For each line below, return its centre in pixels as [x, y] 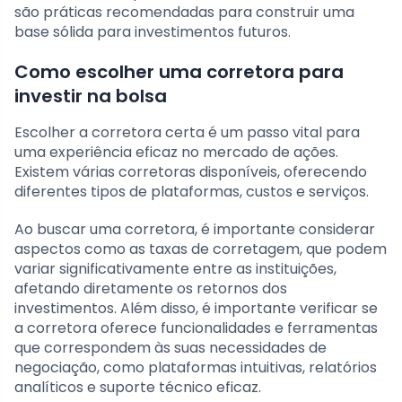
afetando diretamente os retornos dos [151, 288]
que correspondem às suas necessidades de [170, 347]
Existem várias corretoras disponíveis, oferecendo [191, 171]
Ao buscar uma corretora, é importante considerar [195, 229]
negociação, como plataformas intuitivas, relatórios [196, 367]
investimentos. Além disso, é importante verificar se [196, 308]
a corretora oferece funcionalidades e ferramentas [196, 328]
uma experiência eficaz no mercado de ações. [176, 152]
